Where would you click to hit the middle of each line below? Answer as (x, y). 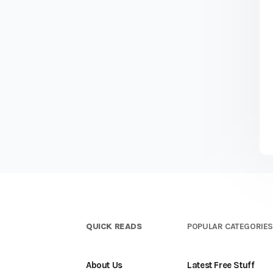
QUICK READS (114, 226)
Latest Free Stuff (221, 265)
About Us (104, 265)
